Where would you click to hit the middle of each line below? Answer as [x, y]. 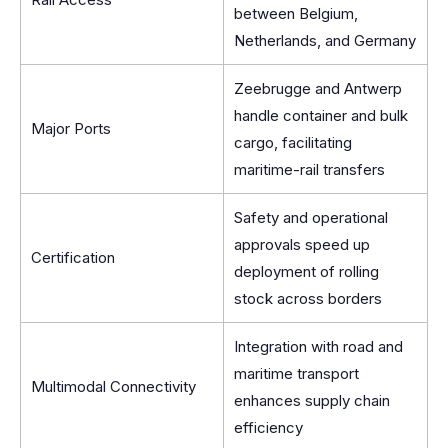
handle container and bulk [321, 115]
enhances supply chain [312, 400]
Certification [73, 257]
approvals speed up [302, 244]
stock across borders [308, 298]
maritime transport [296, 373]
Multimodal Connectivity [113, 386]
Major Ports [71, 128]
